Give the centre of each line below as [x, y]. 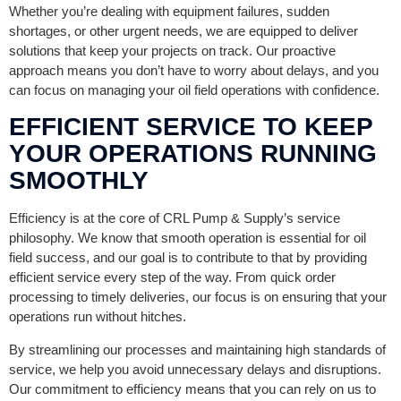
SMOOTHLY [79, 180]
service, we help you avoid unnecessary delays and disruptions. [195, 369]
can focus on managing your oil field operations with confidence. [194, 90]
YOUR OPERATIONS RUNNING [193, 153]
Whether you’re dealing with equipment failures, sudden [169, 11]
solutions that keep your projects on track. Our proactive [172, 50]
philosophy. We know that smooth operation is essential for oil [188, 237]
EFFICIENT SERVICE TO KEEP [191, 126]
